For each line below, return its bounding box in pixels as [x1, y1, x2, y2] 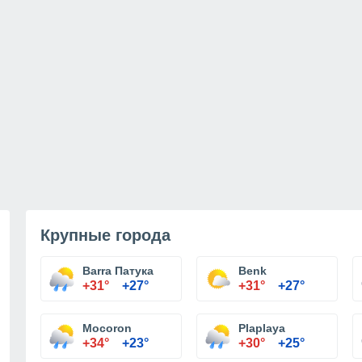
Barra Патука [82, 264, 154, 277]
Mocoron [82, 322, 132, 335]
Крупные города [40, 226, 170, 244]
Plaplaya [238, 322, 285, 335]
